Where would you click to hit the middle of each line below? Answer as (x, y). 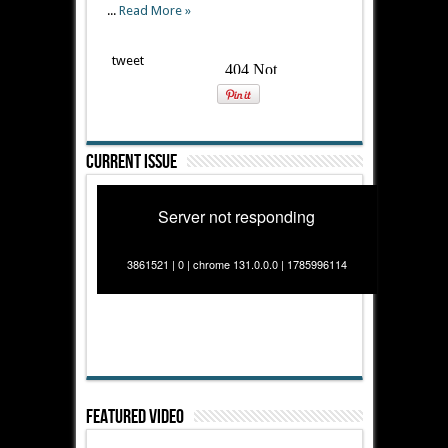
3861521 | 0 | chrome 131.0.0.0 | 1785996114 (236, 264)
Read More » (154, 10)
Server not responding (236, 216)
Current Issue (131, 162)
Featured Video (134, 417)
